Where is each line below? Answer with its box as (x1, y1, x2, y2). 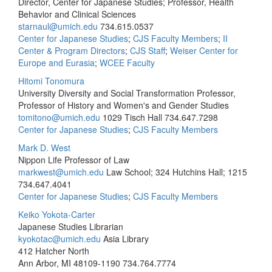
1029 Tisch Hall (103, 111, 162, 123)
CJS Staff (130, 44, 165, 56)
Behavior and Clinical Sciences (18, 8, 136, 20)
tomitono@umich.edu (18, 111, 100, 123)
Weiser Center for (170, 44, 238, 56)
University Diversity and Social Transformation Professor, (18, 87, 236, 99)
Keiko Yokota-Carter (18, 208, 95, 220)
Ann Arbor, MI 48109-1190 (18, 257, 120, 269)
